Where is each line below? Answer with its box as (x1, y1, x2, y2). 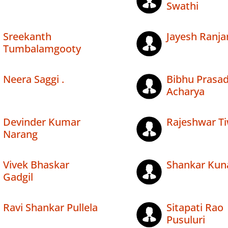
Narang (3, 127, 38, 141)
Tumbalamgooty (3, 42, 81, 56)
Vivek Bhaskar (3, 158, 69, 172)
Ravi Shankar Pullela (3, 201, 98, 215)
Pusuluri (166, 213, 205, 227)
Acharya (166, 84, 205, 99)
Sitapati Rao (166, 201, 223, 215)
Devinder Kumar (3, 115, 80, 129)
